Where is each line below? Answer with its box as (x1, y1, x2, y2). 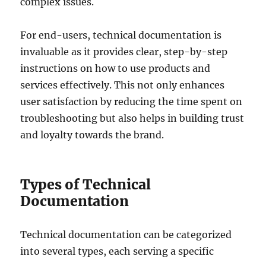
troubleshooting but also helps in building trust (20, 112, 245, 125)
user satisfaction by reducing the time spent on (20, 96, 243, 108)
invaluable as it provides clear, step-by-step (20, 46, 228, 58)
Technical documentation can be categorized (20, 229, 232, 241)
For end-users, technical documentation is (20, 29, 222, 42)
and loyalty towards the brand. (20, 129, 164, 141)
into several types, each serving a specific (20, 245, 214, 258)
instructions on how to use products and (20, 62, 211, 75)
